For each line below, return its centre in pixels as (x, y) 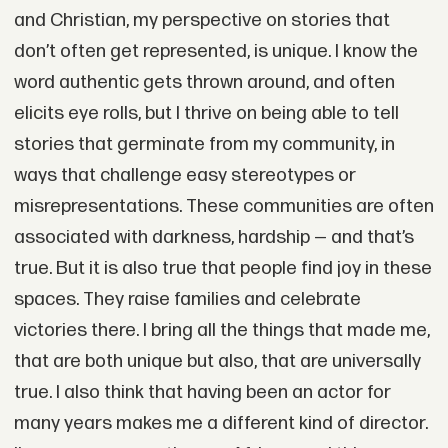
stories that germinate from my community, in (204, 144)
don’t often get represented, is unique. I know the (215, 51)
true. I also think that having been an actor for (202, 392)
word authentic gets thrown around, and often (204, 82)
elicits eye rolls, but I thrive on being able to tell (206, 113)
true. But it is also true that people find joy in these (222, 268)
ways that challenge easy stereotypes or (184, 175)
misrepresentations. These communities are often (223, 206)
